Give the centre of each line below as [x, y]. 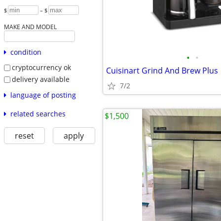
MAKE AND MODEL [30, 27]
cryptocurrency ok [41, 68]
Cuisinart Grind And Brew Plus [162, 71]
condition [26, 52]
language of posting [43, 95]
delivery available [40, 79]
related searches [38, 113]
